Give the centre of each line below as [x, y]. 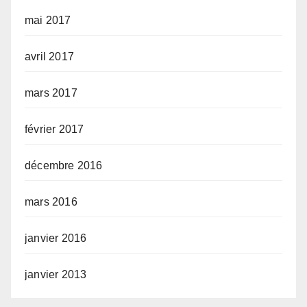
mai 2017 [48, 21]
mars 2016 [51, 202]
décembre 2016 [64, 166]
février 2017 [54, 130]
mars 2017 [51, 93]
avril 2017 [49, 57]
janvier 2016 [56, 238]
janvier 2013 [56, 275]
